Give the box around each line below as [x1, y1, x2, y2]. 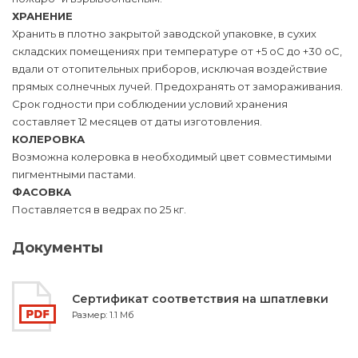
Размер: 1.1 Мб [72, 309, 133, 320]
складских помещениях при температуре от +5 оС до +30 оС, [12, 45, 342, 58]
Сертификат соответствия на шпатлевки [72, 292, 328, 306]
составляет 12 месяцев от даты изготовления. [12, 115, 265, 128]
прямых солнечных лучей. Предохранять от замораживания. [12, 80, 343, 93]
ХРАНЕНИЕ [12, 10, 73, 22]
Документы [12, 239, 103, 257]
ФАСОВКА [12, 185, 71, 198]
